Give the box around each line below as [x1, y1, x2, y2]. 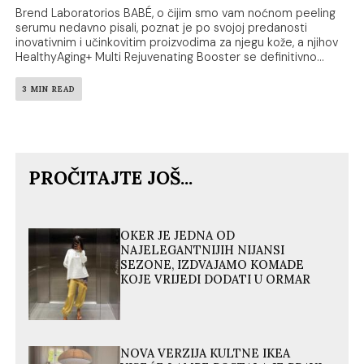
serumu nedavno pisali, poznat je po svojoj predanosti [15, 20, 308, 36]
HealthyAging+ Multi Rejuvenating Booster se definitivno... [15, 50, 325, 65]
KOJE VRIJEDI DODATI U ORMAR [120, 272, 311, 288]
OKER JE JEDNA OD [120, 228, 236, 244]
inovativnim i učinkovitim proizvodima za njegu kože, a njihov [15, 35, 339, 50]
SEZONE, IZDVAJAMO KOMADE [120, 258, 305, 273]
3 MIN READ [22, 84, 76, 95]
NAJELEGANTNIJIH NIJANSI [120, 243, 285, 258]
